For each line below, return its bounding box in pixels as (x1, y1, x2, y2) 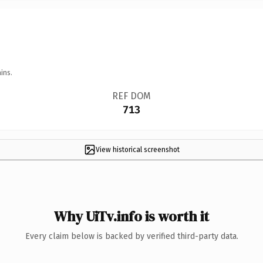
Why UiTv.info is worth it (54, 206, 209, 226)
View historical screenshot (95, 145, 180, 154)
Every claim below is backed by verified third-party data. (25, 231, 238, 241)
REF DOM (112, 90, 151, 102)
